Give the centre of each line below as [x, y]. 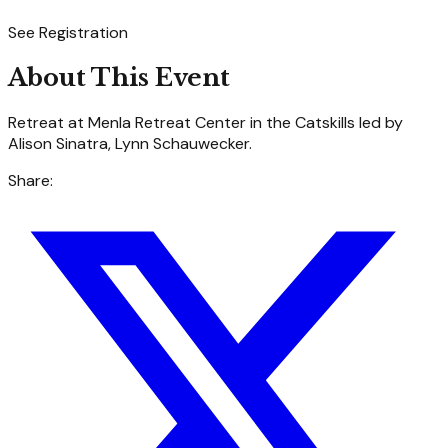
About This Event [119, 77]
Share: [30, 180]
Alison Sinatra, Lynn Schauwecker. [130, 143]
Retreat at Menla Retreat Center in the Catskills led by [205, 122]
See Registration [68, 32]
